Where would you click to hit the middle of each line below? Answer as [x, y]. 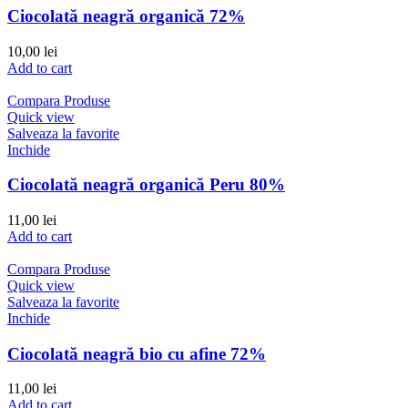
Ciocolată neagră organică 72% [126, 15]
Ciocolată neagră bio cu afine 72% [137, 353]
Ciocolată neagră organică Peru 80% [146, 185]
